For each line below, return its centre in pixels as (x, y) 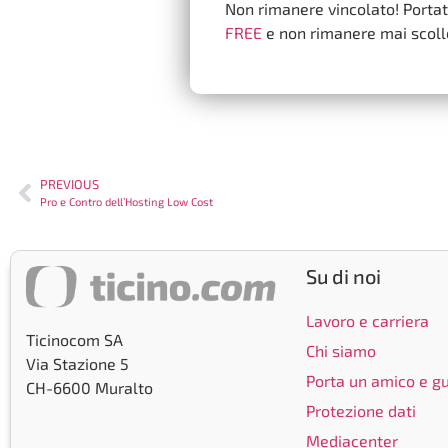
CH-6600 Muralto (89, 387)
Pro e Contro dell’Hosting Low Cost (126, 202)
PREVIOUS (69, 184)
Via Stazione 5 (77, 363)
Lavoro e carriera (367, 321)
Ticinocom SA (74, 339)
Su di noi (343, 276)
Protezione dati (360, 411)
